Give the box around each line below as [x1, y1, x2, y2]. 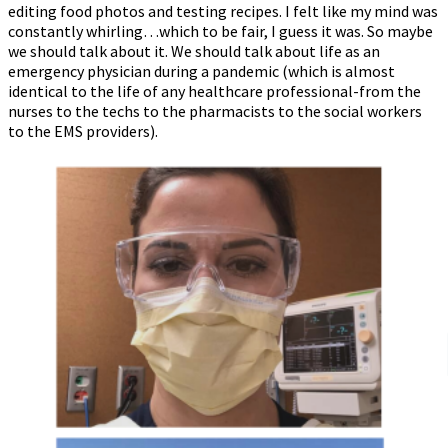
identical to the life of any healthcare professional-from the [8, 80, 421, 101]
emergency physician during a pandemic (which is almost [8, 60, 395, 81]
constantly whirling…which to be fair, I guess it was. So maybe [8, 20, 433, 41]
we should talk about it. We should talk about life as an [8, 40, 380, 61]
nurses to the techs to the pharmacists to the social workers [8, 100, 422, 121]
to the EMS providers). [8, 120, 158, 141]
